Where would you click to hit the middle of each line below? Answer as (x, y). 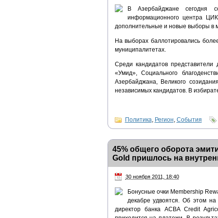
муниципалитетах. (140, 50)
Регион (164, 120)
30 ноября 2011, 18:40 (152, 177)
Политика (138, 120)
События (189, 120)
